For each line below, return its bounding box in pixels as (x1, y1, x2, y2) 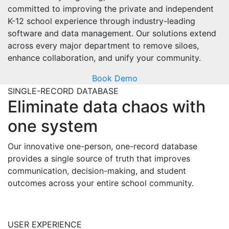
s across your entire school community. (42, 178, 196, 189)
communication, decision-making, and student (8, 166, 186, 176)
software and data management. (8, 28, 136, 39)
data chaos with (79, 97, 205, 117)
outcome (8, 178, 42, 189)
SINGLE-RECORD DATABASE (8, 86, 119, 97)
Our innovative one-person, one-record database (8, 141, 197, 152)
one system (8, 116, 98, 136)
